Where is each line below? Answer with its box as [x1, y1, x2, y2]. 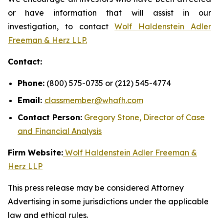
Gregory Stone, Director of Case [84, 112, 205, 122]
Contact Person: [18, 112, 82, 122]
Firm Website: [8, 147, 63, 157]
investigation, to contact [8, 22, 115, 32]
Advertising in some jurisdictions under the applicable [8, 196, 209, 206]
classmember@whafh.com [44, 95, 143, 105]
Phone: [18, 78, 44, 88]
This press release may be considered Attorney [8, 182, 184, 193]
